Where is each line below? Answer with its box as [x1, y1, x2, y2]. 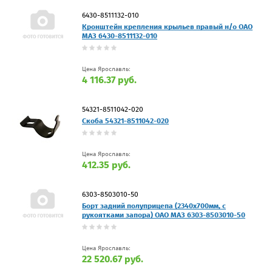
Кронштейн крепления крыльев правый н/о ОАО [82, 22, 253, 31]
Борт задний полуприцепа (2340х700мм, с [82, 201, 226, 210]
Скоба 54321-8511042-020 [82, 116, 169, 125]
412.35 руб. [82, 158, 131, 171]
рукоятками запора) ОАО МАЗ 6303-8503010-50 [82, 210, 245, 219]
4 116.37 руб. [82, 73, 137, 86]
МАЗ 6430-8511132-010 [82, 31, 157, 40]
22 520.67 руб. [82, 253, 143, 265]
